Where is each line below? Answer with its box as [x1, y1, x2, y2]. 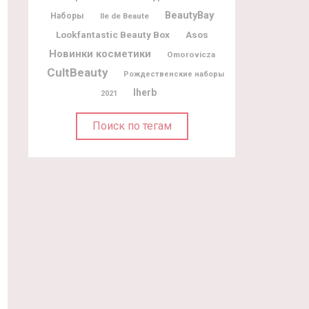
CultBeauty [46, 65, 108, 79]
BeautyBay [164, 8, 214, 21]
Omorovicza [166, 49, 215, 59]
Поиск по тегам [92, 119, 172, 132]
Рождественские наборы [123, 69, 224, 79]
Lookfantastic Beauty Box [55, 28, 170, 40]
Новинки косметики [48, 47, 151, 60]
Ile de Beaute [99, 10, 149, 21]
